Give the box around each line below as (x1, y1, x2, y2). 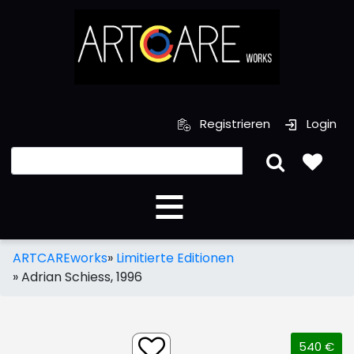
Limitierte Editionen (116, 248, 234, 267)
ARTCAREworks (13, 248, 107, 267)
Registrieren (197, 115, 270, 132)
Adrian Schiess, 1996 (21, 267, 142, 286)
